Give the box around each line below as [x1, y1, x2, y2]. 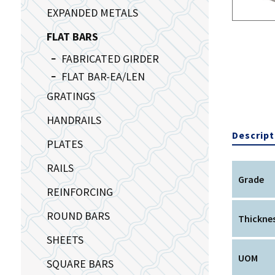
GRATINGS [46, 88, 95, 103]
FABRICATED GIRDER [61, 51, 159, 66]
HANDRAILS [46, 112, 101, 127]
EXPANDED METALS [46, 5, 138, 20]
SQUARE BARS [46, 256, 114, 271]
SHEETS [46, 232, 83, 247]
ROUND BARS [46, 208, 110, 223]
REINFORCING [46, 184, 113, 199]
